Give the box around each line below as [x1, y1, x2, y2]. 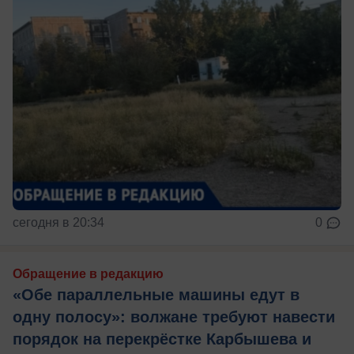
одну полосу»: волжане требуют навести [13, 307, 335, 326]
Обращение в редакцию [13, 266, 164, 281]
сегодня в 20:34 [13, 215, 104, 229]
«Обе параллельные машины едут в [13, 285, 299, 303]
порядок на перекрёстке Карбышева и [13, 330, 311, 348]
